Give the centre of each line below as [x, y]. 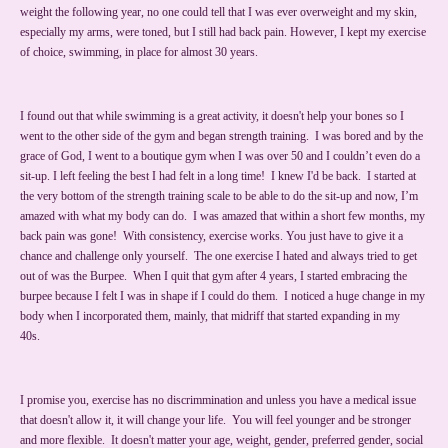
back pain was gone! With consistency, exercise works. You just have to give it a [211, 236]
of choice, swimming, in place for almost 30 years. [139, 52]
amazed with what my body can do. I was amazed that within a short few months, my [222, 216]
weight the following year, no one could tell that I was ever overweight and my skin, [218, 12]
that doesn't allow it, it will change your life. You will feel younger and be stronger [215, 420]
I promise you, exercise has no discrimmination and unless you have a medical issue [218, 400]
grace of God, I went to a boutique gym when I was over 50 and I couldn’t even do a [220, 156]
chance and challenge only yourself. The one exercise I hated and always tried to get [218, 256]
